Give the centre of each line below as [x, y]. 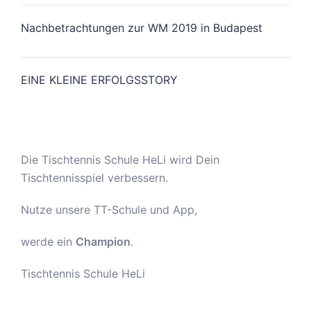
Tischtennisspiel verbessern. [94, 177]
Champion [103, 241]
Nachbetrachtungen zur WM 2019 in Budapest [142, 27]
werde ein [48, 241]
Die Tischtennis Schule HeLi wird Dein [120, 159]
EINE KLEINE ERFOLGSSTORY [99, 79]
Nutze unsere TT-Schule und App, [109, 209]
